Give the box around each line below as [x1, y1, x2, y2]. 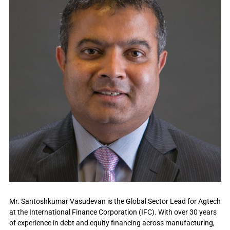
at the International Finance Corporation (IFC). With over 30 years [9, 207, 217, 216]
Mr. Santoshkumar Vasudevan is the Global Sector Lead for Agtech [9, 197, 221, 205]
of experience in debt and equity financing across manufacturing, [9, 218, 215, 227]
